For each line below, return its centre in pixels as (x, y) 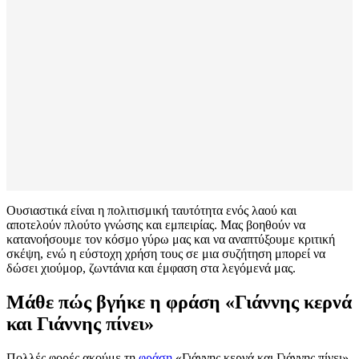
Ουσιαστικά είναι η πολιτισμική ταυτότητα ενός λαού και (151, 211)
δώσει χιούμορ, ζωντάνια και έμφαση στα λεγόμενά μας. (151, 268)
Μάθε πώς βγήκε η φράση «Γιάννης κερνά (179, 303)
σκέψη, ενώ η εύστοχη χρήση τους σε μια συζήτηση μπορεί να (166, 254)
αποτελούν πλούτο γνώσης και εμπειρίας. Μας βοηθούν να (156, 225)
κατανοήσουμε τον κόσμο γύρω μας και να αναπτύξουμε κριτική (171, 240)
